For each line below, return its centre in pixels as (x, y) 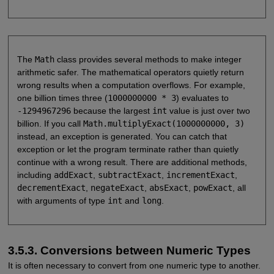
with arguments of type (62, 200)
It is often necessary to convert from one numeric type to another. (134, 266)
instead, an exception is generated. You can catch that (122, 136)
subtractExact (129, 175)
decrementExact (51, 187)
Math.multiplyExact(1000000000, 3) (164, 123)
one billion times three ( (62, 98)
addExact (73, 175)
